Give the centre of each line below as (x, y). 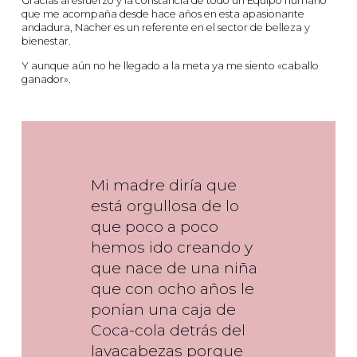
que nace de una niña (174, 267)
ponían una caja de (163, 309)
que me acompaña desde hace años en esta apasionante (163, 14)
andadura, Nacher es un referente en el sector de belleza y (166, 28)
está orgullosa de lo (165, 205)
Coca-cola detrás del (168, 330)
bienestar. (46, 41)
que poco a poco (155, 226)
